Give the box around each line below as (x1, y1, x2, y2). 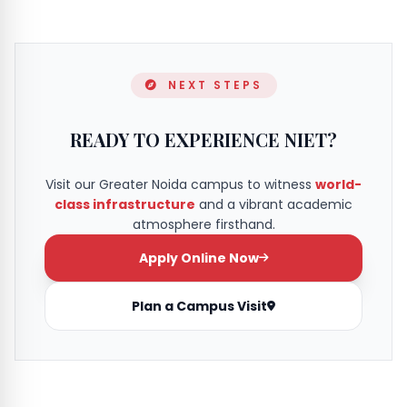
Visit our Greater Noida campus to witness (45, 174, 315, 194)
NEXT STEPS (162, 76, 263, 93)
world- (315, 174, 362, 194)
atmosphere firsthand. (132, 214, 275, 233)
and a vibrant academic (195, 194, 352, 213)
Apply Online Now (138, 248, 259, 267)
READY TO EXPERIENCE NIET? (70, 126, 337, 152)
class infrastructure (55, 194, 195, 213)
